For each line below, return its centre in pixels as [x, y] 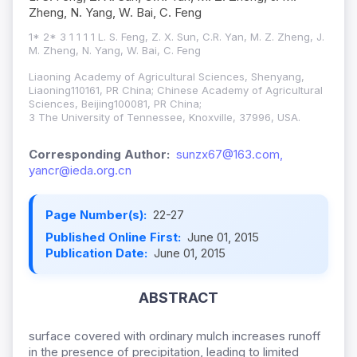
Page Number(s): [98, 215]
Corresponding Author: [99, 155]
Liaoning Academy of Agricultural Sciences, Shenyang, [167, 77]
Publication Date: [98, 253]
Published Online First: [115, 237]
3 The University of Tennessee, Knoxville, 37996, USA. [165, 118]
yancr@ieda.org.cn [80, 171]
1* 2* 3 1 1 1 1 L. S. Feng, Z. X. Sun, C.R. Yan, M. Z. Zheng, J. [177, 37]
